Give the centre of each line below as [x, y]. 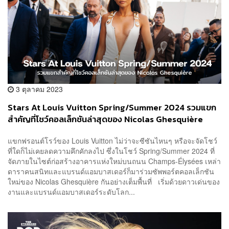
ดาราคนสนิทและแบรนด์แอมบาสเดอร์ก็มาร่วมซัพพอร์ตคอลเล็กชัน [111, 171]
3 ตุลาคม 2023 [38, 89]
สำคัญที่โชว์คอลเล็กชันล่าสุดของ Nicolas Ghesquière [105, 120]
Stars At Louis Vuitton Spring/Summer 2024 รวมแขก [112, 108]
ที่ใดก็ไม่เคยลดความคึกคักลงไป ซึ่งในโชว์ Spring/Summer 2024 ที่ [111, 151]
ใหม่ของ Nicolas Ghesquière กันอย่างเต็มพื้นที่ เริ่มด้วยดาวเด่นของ [114, 181]
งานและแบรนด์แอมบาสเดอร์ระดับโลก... [71, 191]
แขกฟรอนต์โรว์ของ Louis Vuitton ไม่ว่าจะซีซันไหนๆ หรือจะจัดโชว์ [112, 140]
